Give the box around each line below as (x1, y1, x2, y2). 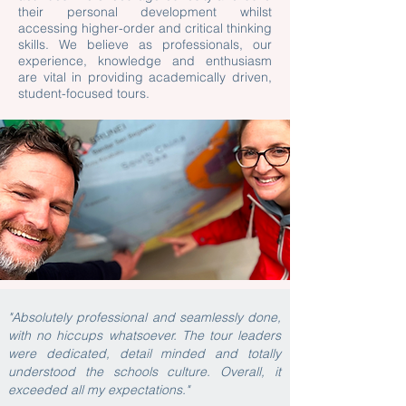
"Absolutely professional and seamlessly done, (8, 309, 281, 325)
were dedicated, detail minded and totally (8, 345, 281, 362)
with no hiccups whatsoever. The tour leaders (8, 327, 281, 343)
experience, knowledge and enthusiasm (18, 53, 272, 69)
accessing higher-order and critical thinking (18, 20, 272, 36)
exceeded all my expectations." (8, 382, 193, 398)
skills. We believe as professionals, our (18, 36, 272, 53)
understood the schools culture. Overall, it (8, 363, 281, 380)
